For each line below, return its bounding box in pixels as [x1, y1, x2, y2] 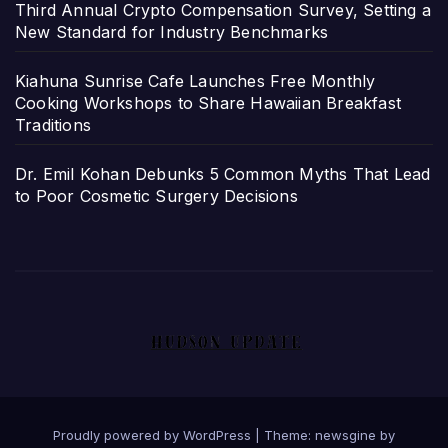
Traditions [15, 115, 91, 136]
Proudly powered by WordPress [53, 427, 255, 444]
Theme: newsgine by [264, 427, 395, 444]
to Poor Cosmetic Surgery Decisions [15, 186, 298, 207]
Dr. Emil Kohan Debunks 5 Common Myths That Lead [15, 164, 431, 185]
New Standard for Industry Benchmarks [15, 22, 329, 43]
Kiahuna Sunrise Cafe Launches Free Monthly [15, 71, 376, 92]
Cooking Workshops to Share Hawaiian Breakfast [15, 93, 402, 114]
